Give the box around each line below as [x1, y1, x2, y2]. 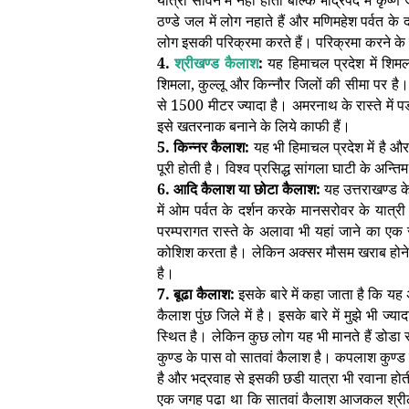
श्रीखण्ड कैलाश [174, 53, 258, 73]
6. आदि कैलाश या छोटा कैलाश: [157, 179, 321, 199]
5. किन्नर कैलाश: [157, 137, 250, 157]
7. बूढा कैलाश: [157, 284, 236, 304]
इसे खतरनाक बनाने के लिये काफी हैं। [157, 116, 351, 136]
